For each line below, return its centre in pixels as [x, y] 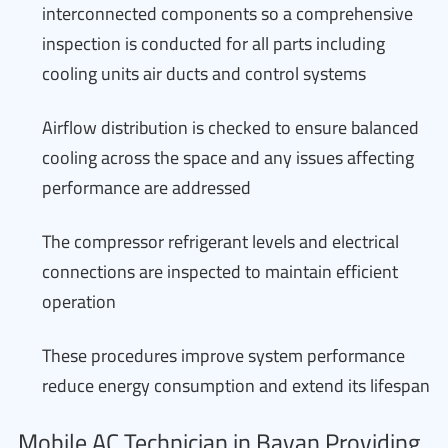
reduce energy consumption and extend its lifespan [236, 385]
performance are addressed [146, 187]
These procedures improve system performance [223, 355]
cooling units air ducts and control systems [204, 73]
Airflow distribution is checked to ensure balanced [230, 127]
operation [79, 301]
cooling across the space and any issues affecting [228, 157]
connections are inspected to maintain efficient [220, 271]
